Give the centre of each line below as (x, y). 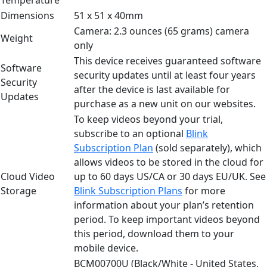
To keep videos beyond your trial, (148, 119)
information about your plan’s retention (164, 205)
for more (204, 190)
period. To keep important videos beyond (167, 219)
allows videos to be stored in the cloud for (169, 162)
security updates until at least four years (165, 75)
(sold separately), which (207, 148)
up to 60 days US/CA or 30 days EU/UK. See (170, 176)
